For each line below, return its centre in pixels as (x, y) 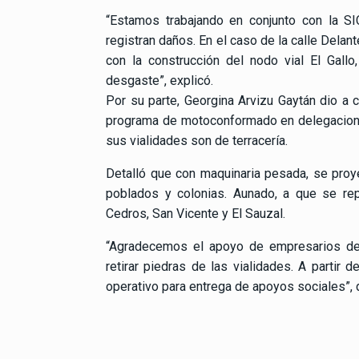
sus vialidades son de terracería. (197, 140)
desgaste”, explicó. (159, 80)
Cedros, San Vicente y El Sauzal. (196, 213)
